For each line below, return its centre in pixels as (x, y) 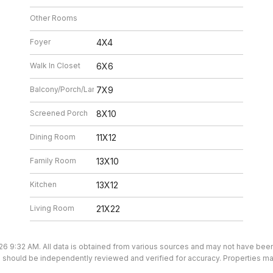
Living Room (52, 208)
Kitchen (44, 184)
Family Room (53, 160)
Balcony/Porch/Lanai (66, 89)
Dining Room (53, 136)
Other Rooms (54, 18)
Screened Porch (59, 113)
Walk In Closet (55, 65)
